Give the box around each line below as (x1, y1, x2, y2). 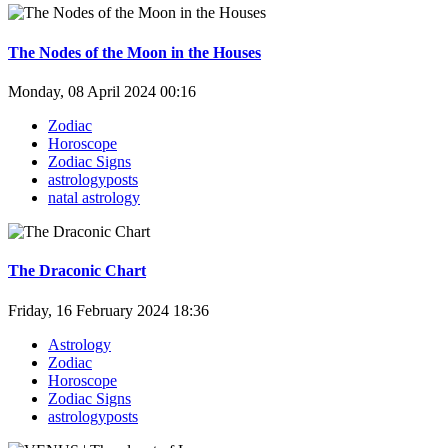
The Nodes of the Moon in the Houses (8, 43, 261, 61)
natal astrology (48, 189, 140, 207)
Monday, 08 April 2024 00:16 (8, 83, 196, 101)
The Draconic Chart (8, 262, 146, 280)
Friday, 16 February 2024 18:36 (8, 301, 209, 319)
